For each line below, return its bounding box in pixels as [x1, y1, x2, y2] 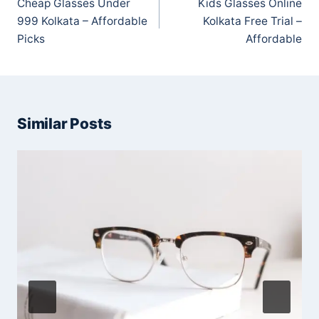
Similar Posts [17, 115, 112, 133]
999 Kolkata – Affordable [17, 14, 147, 28]
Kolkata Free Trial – [203, 14, 302, 28]
